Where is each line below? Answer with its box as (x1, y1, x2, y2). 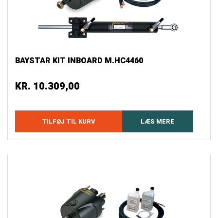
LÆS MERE (141, 117, 175, 127)
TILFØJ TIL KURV (41, 117, 95, 127)
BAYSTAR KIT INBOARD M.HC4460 (15, 55, 143, 67)
